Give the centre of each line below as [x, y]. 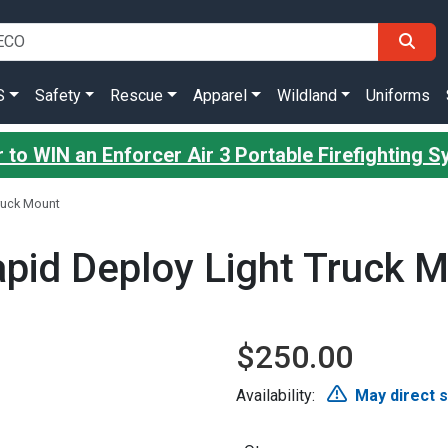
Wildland [306, 95]
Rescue [137, 95]
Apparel [220, 95]
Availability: [277, 395]
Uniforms [398, 95]
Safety [57, 95]
